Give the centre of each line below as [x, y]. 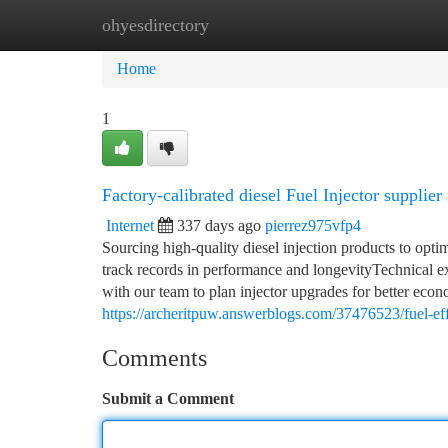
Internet [130, 225]
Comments [154, 358]
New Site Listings [257, 24]
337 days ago [219, 225]
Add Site [372, 24]
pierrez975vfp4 [313, 225]
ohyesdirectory [155, 25]
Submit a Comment [168, 398]
